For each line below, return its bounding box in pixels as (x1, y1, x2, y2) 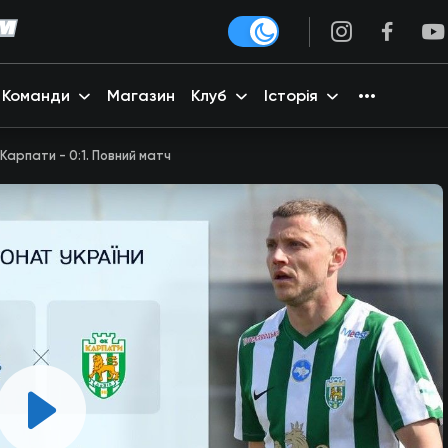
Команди (2, 86, 70, 105)
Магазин (107, 86, 175, 105)
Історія (264, 86, 318, 105)
